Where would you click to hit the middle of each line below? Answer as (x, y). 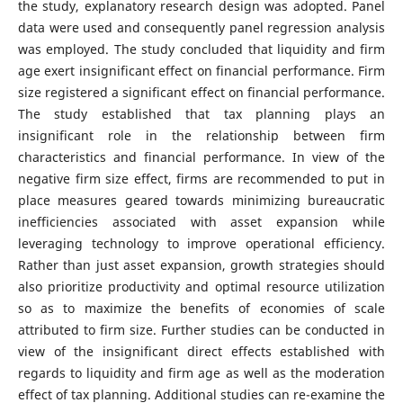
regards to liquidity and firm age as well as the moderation (201, 372)
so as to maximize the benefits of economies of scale (201, 308)
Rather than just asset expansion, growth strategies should (201, 264)
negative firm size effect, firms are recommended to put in (201, 178)
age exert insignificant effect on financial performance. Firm (201, 70)
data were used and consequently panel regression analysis (201, 27)
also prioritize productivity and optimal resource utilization (201, 286)
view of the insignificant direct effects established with (201, 351)
